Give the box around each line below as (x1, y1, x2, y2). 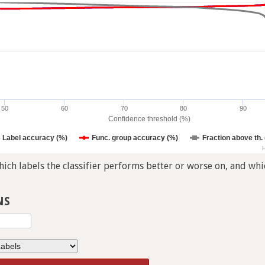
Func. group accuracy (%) (91, 133, 178, 142)
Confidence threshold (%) (108, 114, 190, 123)
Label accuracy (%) (2, 133, 67, 142)
